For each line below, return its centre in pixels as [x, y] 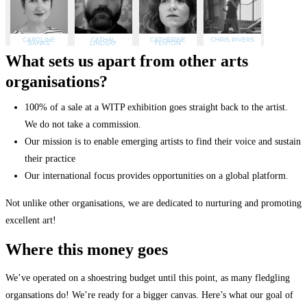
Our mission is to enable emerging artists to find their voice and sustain [163, 142]
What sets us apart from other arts [127, 61]
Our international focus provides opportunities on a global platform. [157, 176]
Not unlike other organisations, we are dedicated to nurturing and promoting [153, 204]
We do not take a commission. [83, 125]
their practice [50, 159]
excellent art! [31, 221]
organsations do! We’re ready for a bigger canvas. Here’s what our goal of [149, 295]
